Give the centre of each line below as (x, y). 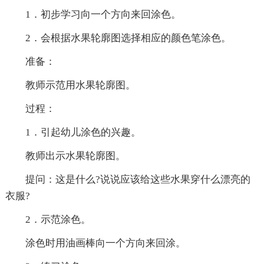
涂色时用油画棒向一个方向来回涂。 (95, 243)
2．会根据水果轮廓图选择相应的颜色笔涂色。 (118, 38)
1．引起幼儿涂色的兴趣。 (73, 133)
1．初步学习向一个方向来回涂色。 (93, 15)
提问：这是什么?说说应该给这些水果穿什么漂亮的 (128, 180)
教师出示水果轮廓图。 (65, 156)
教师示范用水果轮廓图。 (70, 85)
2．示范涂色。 (48, 220)
